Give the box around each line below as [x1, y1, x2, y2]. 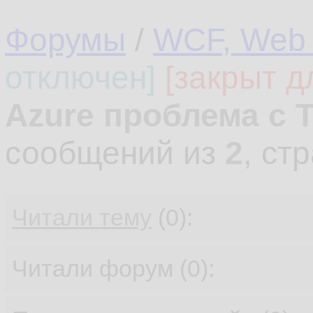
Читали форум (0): [12, 255, 214, 282]
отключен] [5, 59, 156, 96]
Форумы [5, 22, 126, 58]
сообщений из [5, 135, 225, 171]
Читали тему [12, 204, 152, 231]
